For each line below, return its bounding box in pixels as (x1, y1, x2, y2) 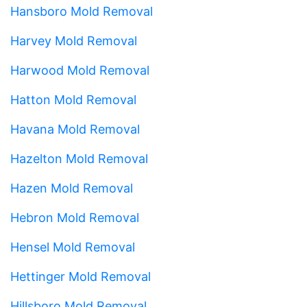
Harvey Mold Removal (10, 33, 137, 48)
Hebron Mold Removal (10, 210, 139, 225)
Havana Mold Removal (10, 121, 140, 136)
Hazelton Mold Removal (10, 151, 148, 166)
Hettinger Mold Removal (10, 269, 151, 284)
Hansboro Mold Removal (10, 3, 153, 19)
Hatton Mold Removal (10, 92, 136, 107)
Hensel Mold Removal (10, 239, 135, 254)
